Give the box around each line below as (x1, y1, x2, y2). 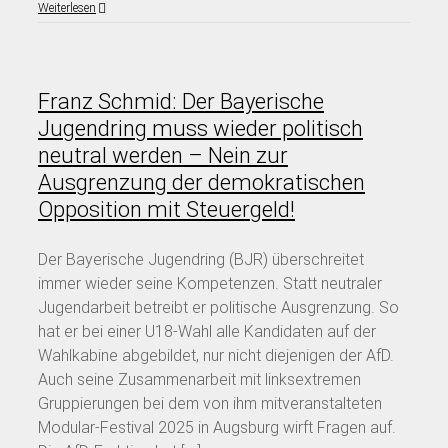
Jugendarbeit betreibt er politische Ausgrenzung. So (38, 297, 399, 317)
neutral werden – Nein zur (38, 142, 288, 168)
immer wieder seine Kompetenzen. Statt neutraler (38, 273, 382, 293)
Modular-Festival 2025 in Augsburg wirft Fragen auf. (38, 417, 396, 437)
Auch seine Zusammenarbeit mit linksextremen (38, 369, 361, 389)
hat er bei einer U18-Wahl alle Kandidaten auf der (38, 321, 376, 341)
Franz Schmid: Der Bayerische (38, 88, 324, 114)
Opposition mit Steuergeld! (38, 196, 295, 222)
